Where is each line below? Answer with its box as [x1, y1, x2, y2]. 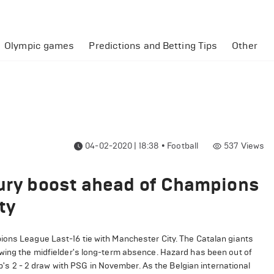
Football [167, 141, 199, 151]
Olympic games [4, 40, 75, 51]
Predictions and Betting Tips [89, 40, 218, 51]
